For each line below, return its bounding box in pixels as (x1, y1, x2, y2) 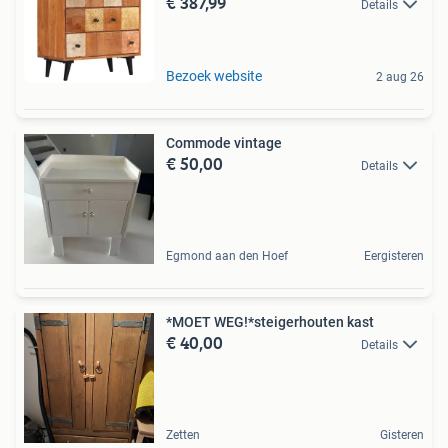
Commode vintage (166, 135, 282, 151)
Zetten (166, 428, 200, 442)
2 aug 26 (376, 70, 424, 84)
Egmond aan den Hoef (166, 249, 288, 263)
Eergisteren (364, 249, 424, 263)
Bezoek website (166, 68, 262, 84)
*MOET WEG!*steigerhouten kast (166, 314, 374, 330)
